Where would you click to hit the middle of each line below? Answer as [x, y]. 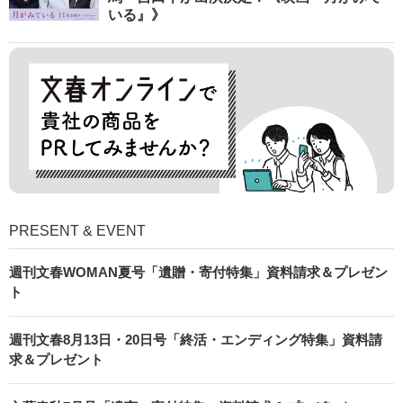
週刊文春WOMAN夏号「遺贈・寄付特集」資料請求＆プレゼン [198, 272]
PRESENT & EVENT [77, 230]
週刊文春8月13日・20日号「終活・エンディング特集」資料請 [196, 339]
